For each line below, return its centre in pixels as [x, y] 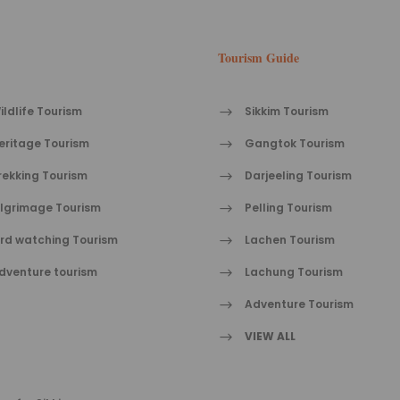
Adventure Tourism [299, 304]
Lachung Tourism [294, 272]
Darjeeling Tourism [298, 176]
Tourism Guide [258, 58]
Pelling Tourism [288, 208]
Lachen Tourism [290, 240]
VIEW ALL [270, 337]
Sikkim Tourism [287, 112]
